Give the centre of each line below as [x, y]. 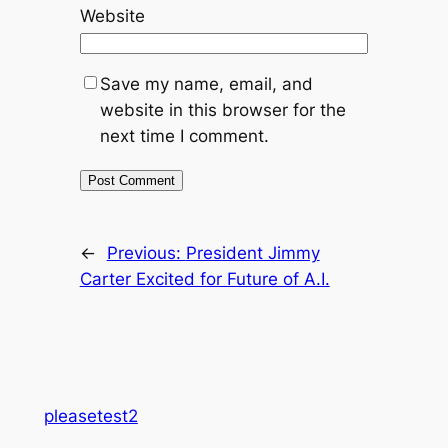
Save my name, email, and [206, 84]
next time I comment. [184, 136]
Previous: [146, 252]
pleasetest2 [90, 415]
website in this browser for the [222, 110]
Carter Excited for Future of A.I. [204, 278]
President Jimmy [252, 252]
